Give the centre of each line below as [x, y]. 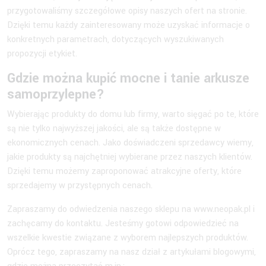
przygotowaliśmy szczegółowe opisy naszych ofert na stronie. [127, 11]
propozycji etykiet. [42, 53]
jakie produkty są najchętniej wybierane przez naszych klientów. [130, 157]
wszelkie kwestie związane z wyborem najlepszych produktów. [128, 237]
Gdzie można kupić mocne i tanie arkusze [128, 78]
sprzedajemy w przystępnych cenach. [80, 185]
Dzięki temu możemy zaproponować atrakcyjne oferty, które [124, 171]
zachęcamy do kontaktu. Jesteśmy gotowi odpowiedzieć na [123, 223]
